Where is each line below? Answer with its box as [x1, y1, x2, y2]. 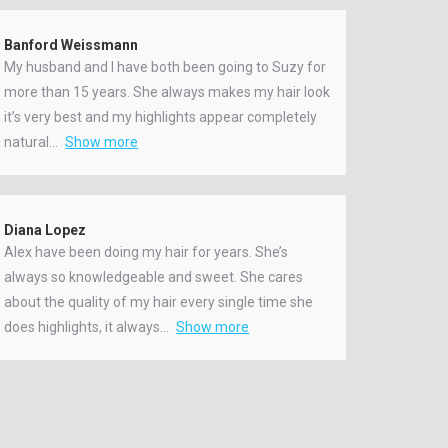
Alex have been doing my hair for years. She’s [4, 243, 289, 260]
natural [4, 133, 50, 150]
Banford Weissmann [4, 36, 139, 53]
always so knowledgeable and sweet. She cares [4, 268, 304, 285]
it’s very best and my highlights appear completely [4, 108, 318, 125]
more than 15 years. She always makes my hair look [4, 83, 331, 100]
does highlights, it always [4, 318, 161, 335]
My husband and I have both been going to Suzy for [4, 58, 327, 75]
